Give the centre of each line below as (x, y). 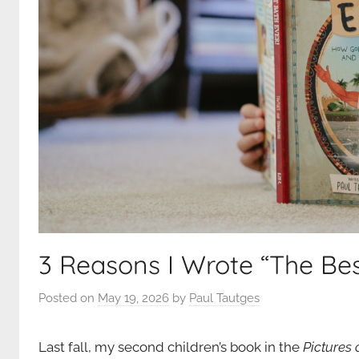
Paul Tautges (224, 298)
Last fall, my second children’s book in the (171, 347)
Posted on (68, 298)
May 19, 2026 (133, 298)
